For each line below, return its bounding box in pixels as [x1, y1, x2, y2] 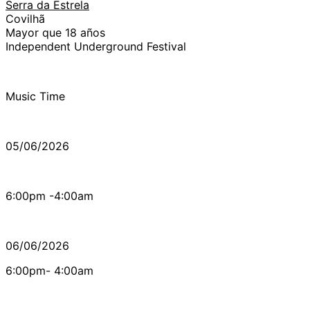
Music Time [6, 89, 65, 103]
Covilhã [6, 11, 45, 26]
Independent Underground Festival [6, 39, 186, 53]
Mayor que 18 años [6, 25, 105, 39]
